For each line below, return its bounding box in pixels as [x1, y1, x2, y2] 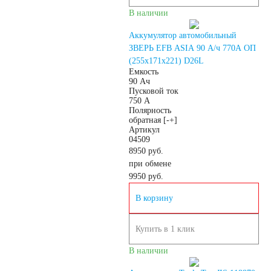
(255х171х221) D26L [129, 56, 204, 65]
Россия [71, 19, 96, 28]
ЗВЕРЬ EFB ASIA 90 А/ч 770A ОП [129, 44, 256, 53]
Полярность [129, 106, 171, 115]
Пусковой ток [129, 87, 178, 96]
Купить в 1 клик [135, 224, 195, 233]
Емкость [129, 67, 158, 76]
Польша [71, 121, 100, 130]
